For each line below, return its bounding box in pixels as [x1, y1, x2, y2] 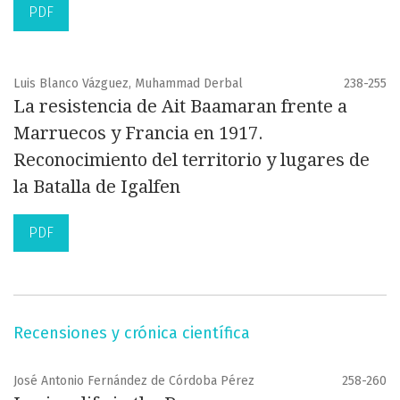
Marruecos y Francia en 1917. [13, 122, 263, 145]
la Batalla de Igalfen [13, 176, 180, 198]
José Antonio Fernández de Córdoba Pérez [13, 373, 254, 389]
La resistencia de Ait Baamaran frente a [13, 96, 347, 118]
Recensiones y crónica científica [13, 323, 250, 344]
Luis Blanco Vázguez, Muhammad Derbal [13, 76, 243, 92]
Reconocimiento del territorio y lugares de [13, 149, 370, 171]
